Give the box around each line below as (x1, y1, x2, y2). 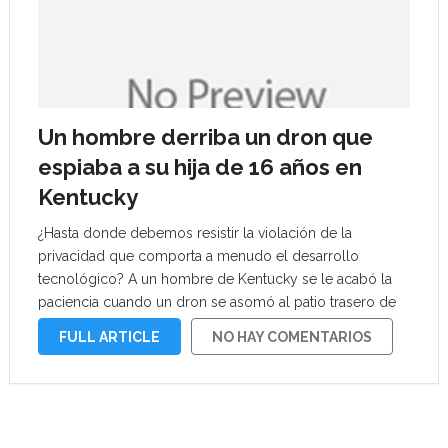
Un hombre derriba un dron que (37, 124, 373, 150)
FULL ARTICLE (58, 329, 160, 345)
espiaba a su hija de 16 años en (37, 154, 362, 180)
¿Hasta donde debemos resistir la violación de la (37, 225, 352, 241)
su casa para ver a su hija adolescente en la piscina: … (37, 317, 379, 333)
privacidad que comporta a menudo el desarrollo (37, 248, 359, 264)
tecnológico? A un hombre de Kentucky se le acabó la (37, 271, 392, 287)
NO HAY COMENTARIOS (211, 329, 372, 345)
